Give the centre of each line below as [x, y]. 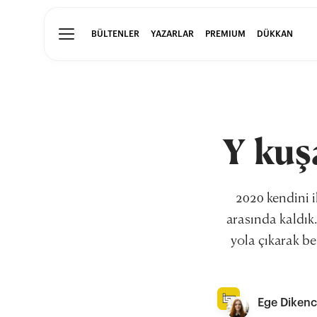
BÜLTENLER [115, 34]
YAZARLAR [172, 34]
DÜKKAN [275, 34]
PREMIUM [225, 34]
